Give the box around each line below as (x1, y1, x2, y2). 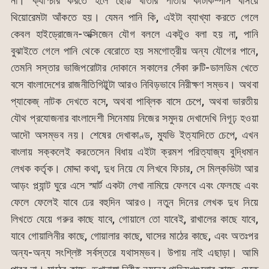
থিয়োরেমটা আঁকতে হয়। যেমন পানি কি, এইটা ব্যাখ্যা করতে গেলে (10, 11, 259, 24)
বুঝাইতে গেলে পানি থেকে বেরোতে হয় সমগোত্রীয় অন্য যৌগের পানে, (10, 44, 259, 58)
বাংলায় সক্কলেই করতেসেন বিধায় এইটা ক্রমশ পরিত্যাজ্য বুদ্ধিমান (10, 145, 259, 159)
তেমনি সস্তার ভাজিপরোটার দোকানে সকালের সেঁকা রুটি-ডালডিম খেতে (10, 61, 259, 74)
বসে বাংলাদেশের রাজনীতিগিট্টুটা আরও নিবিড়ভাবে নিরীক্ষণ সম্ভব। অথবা (10, 78, 259, 91)
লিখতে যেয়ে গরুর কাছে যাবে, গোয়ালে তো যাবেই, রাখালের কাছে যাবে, (10, 213, 259, 226)
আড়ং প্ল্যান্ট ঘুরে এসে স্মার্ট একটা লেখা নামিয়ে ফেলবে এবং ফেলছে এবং (10, 179, 259, 192)
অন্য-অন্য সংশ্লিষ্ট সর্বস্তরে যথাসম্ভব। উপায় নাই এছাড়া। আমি (10, 246, 259, 259)
